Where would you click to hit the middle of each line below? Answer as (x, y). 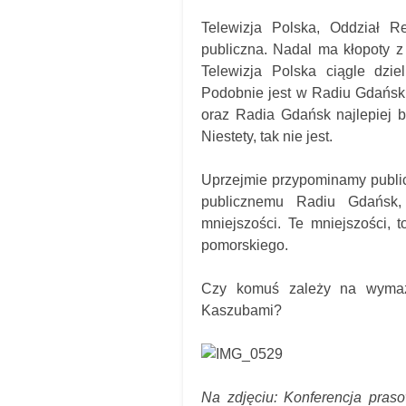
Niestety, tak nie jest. (267, 136)
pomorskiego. (245, 245)
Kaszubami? (242, 310)
